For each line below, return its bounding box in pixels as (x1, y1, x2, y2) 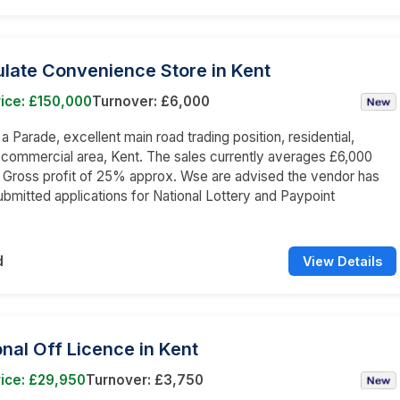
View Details (303, 253, 382, 269)
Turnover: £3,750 (86, 371, 204, 388)
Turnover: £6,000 (92, 92, 210, 110)
